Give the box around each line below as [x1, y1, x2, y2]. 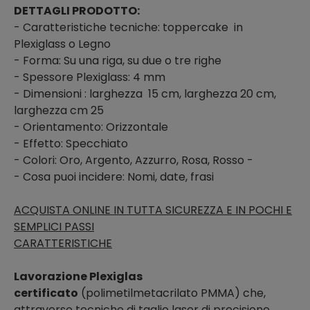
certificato [14, 284, 78, 301]
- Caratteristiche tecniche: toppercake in [14, 19, 243, 35]
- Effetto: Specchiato [14, 135, 128, 152]
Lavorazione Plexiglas [14, 268, 143, 284]
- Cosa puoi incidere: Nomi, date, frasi [14, 168, 214, 185]
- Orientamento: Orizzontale [14, 118, 171, 135]
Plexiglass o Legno [14, 35, 111, 52]
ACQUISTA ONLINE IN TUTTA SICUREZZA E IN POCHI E [14, 201, 292, 218]
